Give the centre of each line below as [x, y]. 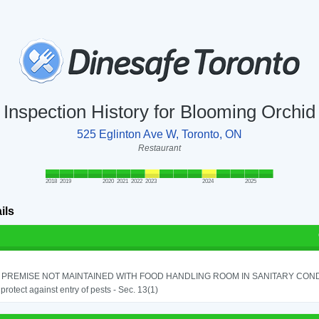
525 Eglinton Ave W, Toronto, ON [159, 135]
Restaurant [159, 148]
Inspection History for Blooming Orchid [159, 112]
